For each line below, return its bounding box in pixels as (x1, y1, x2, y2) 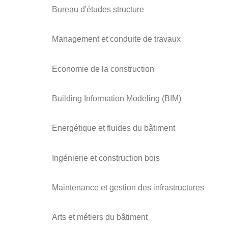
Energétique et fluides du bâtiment (52, 124, 175, 133)
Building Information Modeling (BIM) (52, 94, 181, 103)
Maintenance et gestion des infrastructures (52, 183, 204, 192)
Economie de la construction (52, 64, 154, 73)
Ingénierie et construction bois (52, 153, 160, 162)
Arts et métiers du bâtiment (52, 213, 148, 222)
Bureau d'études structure (52, 5, 144, 14)
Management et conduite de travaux (52, 35, 181, 44)
